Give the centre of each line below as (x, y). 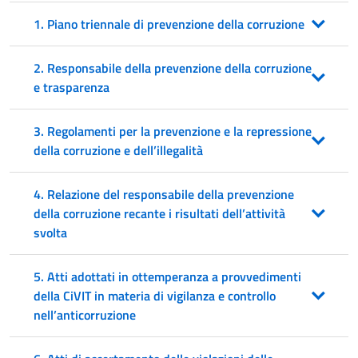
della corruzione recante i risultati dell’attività (159, 213)
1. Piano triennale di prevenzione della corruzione (169, 24)
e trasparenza (72, 87)
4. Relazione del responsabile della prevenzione (164, 194)
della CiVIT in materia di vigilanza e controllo (155, 296)
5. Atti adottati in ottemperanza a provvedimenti (167, 276)
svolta (50, 233)
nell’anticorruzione (85, 315)
